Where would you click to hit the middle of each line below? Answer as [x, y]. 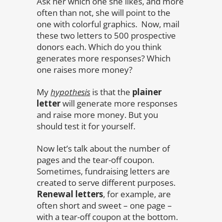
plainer [147, 92]
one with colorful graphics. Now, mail [108, 24]
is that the [111, 92]
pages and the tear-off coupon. [95, 160]
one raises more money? [84, 69]
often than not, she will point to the [104, 12]
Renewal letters [70, 194]
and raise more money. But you [97, 114]
